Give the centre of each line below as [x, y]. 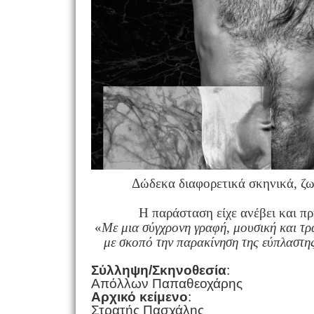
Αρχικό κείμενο [139, 296]
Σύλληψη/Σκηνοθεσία [158, 270]
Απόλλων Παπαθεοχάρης [166, 283]
